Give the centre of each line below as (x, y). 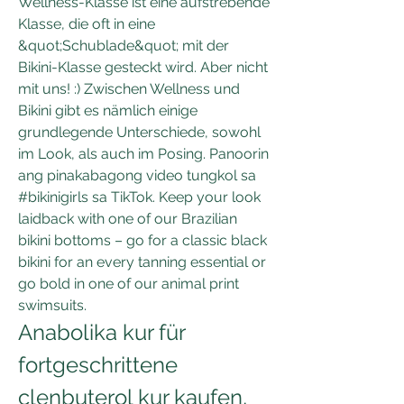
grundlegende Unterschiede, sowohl (139, 132)
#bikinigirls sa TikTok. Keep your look (139, 197)
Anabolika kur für (101, 332)
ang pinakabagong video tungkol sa (137, 175)
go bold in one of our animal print (129, 283)
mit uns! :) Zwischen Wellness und (129, 88)
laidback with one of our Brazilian (128, 218)
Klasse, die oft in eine (87, 23)
